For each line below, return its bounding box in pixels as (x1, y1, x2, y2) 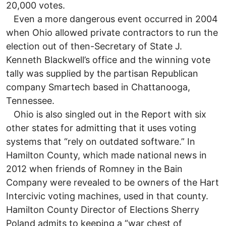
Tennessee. (6, 95, 54, 106)
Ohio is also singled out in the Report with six (6, 108, 206, 120)
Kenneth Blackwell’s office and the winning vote (6, 54, 210, 65)
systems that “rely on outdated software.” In (6, 136, 195, 147)
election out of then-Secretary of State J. (6, 40, 182, 51)
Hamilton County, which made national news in (6, 149, 207, 160)
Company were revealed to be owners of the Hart (6, 177, 219, 188)
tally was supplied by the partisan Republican (6, 68, 198, 79)
